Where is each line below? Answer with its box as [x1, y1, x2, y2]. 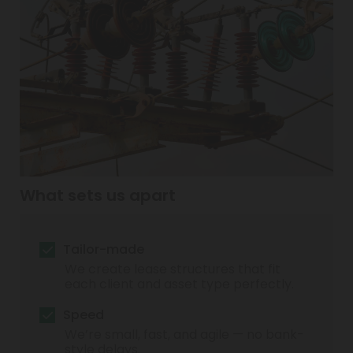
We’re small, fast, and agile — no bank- [65, 325, 304, 344]
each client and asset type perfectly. [65, 274, 294, 293]
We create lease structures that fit [65, 259, 281, 278]
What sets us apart [20, 184, 176, 206]
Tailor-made [63, 240, 144, 258]
